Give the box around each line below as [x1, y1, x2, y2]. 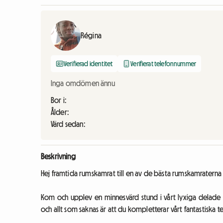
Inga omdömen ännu [51, 79, 115, 88]
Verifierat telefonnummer [130, 60, 197, 68]
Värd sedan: [51, 120, 85, 128]
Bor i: [51, 96, 66, 105]
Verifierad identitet [64, 60, 113, 68]
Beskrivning [41, 152, 76, 161]
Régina [81, 31, 102, 40]
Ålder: [51, 108, 69, 116]
